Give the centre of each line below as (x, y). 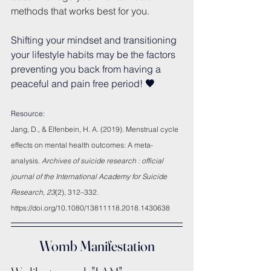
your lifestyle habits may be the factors (94, 54)
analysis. (26, 160)
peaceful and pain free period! (77, 83)
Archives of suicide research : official (103, 160)
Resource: (28, 113)
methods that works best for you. (80, 11)
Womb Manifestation (97, 246)
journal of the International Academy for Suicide (90, 176)
